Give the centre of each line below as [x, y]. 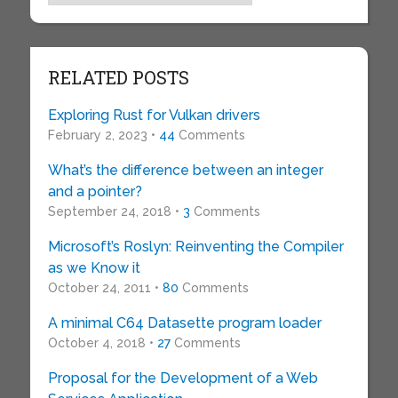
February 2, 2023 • [103, 135]
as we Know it [94, 268]
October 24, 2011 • [105, 288]
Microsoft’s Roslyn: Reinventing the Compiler [195, 247]
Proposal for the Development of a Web [183, 378]
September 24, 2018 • [115, 212]
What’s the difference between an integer [185, 171]
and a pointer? [95, 192]
